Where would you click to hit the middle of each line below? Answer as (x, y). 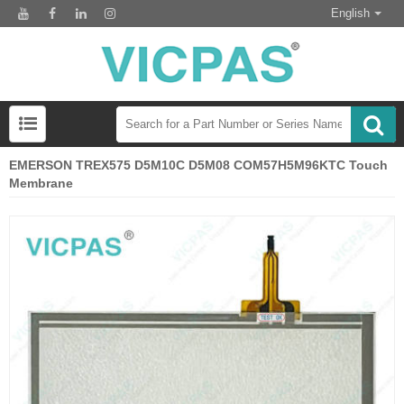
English (350, 13)
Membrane (41, 184)
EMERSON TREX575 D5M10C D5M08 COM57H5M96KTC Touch (198, 165)
